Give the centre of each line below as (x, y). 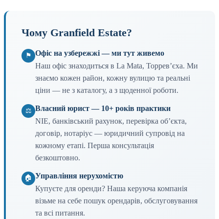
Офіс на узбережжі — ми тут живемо (100, 53)
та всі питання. (60, 213)
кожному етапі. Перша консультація (95, 145)
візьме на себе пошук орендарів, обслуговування (116, 200)
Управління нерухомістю (79, 175)
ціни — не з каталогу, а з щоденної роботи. (107, 90)
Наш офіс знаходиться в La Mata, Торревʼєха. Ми (117, 66)
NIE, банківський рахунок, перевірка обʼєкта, (111, 121)
